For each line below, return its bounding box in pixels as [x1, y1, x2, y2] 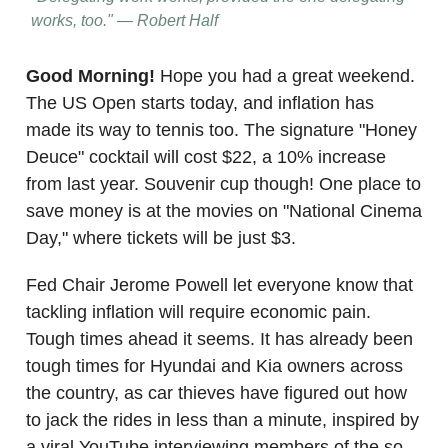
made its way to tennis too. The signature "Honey [26, 120, 417, 141]
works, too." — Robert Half [31, 12, 218, 30]
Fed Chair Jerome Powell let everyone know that [26, 275, 413, 296]
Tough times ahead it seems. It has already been [26, 329, 413, 350]
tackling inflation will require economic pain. [26, 302, 371, 323]
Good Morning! [26, 66, 160, 87]
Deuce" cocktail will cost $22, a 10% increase [26, 147, 386, 168]
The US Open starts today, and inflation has [26, 93, 374, 114]
